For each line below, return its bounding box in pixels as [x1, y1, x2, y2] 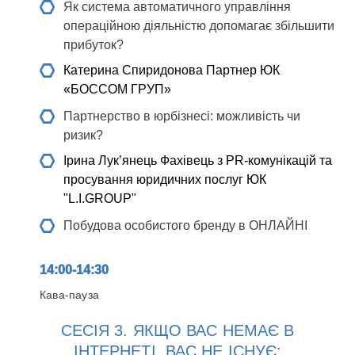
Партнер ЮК [203, 63, 280, 77]
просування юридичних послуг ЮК [63, 173, 266, 186]
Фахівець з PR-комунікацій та [157, 154, 332, 167]
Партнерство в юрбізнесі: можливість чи [63, 109, 300, 123]
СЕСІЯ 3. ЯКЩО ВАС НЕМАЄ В [60, 322, 295, 339]
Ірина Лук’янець [63, 154, 157, 167]
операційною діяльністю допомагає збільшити [63, 19, 334, 32]
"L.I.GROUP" [63, 192, 136, 205]
